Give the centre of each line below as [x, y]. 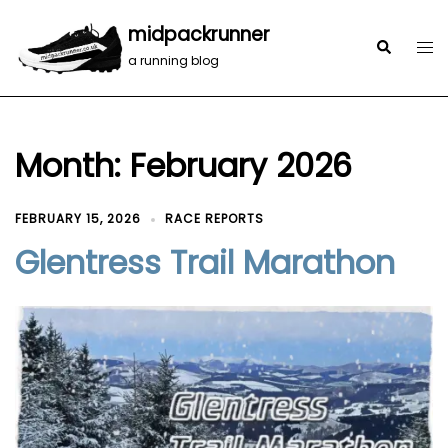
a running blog [174, 61]
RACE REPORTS [214, 218]
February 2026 [241, 165]
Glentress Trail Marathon [205, 262]
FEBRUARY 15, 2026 [78, 218]
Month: [72, 165]
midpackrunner [199, 35]
